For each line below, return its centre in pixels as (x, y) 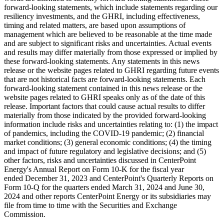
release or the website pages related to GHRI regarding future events (111, 70)
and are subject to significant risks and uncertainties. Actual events (108, 43)
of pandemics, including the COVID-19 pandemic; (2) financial (104, 133)
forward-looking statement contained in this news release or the (103, 88)
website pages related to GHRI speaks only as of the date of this (104, 97)
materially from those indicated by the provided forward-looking (105, 115)
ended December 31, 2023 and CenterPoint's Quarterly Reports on (109, 178)
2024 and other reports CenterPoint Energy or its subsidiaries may (107, 196)
